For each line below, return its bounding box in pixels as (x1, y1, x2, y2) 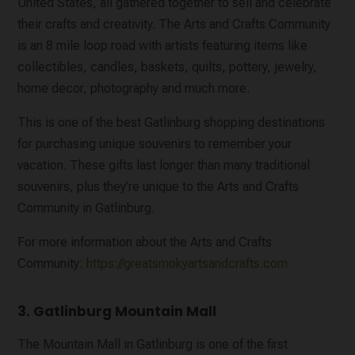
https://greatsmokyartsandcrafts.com (86, 256, 288, 272)
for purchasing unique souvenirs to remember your (17, 136, 292, 152)
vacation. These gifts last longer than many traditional (17, 158, 311, 174)
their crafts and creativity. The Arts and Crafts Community (17, 17, 331, 32)
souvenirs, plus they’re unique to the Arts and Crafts (17, 179, 300, 195)
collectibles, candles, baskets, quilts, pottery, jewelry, (17, 59, 318, 75)
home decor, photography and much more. (17, 81, 250, 97)
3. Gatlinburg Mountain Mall (17, 302, 217, 322)
